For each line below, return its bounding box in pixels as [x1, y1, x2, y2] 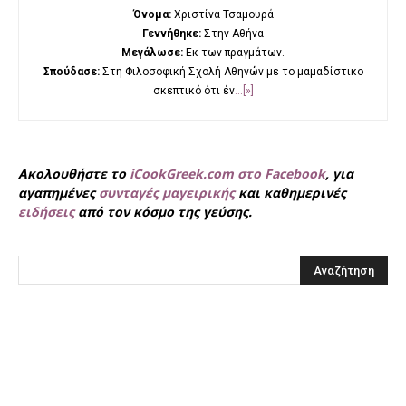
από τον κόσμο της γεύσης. [74, 202, 252, 220]
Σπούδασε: [43, 64, 100, 78]
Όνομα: [132, 7, 171, 21]
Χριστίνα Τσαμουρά [170, 7, 274, 21]
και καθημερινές [235, 183, 346, 201]
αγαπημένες [18, 183, 99, 201]
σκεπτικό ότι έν [152, 83, 235, 97]
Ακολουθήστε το [18, 164, 130, 182]
